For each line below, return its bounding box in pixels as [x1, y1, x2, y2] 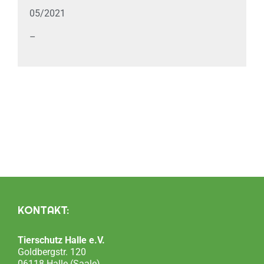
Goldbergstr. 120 [18, 246, 86, 258]
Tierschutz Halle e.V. [18, 234, 105, 246]
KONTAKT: [18, 203, 69, 217]
